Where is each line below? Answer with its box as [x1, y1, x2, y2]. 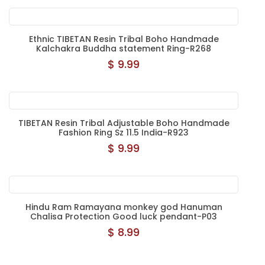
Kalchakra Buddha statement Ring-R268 [36, 43, 211, 54]
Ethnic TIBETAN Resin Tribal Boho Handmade [28, 33, 219, 45]
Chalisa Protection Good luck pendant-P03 [30, 211, 217, 222]
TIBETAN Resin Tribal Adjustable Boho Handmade [18, 117, 230, 129]
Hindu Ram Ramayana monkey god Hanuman [25, 201, 222, 213]
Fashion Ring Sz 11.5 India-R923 [59, 127, 189, 138]
